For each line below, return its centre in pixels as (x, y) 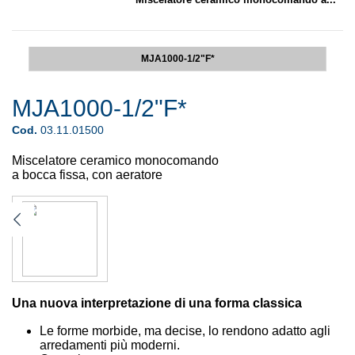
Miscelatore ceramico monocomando (115, 160)
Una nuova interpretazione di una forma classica (157, 303)
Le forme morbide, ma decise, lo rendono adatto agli (185, 330)
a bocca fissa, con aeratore (87, 174)
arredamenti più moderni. (110, 345)
